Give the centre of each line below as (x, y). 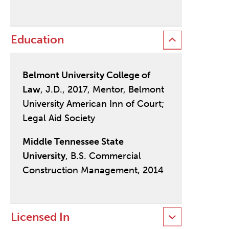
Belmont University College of (86, 75)
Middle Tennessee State (73, 142)
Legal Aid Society (59, 118)
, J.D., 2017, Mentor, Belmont (102, 90)
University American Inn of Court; (93, 104)
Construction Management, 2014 (93, 170)
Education (37, 40)
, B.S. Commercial (103, 156)
